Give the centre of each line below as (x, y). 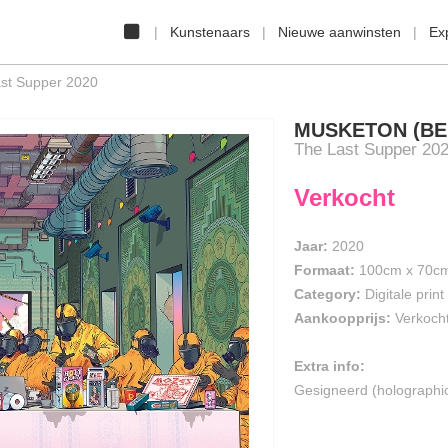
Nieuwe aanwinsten (339, 32)
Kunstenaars (210, 32)
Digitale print (404, 294)
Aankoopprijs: (342, 318)
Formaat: (326, 270)
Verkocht (344, 197)
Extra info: (329, 366)
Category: (327, 294)
